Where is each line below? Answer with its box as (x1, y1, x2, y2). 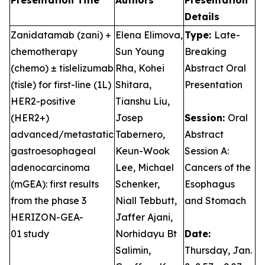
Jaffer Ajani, (115, 211, 173, 223)
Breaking (185, 46, 227, 57)
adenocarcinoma (11, 161, 90, 173)
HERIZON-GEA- (11, 211, 83, 223)
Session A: (185, 145, 229, 157)
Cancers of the (185, 161, 251, 173)
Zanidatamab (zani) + (11, 29, 111, 41)
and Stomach (185, 195, 246, 206)
